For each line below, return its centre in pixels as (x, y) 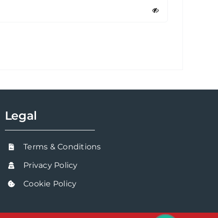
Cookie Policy (50, 184)
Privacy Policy (51, 165)
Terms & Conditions (62, 147)
